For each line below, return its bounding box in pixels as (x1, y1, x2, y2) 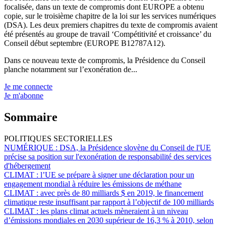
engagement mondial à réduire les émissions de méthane (4, 179, 182, 188)
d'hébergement (4, 161, 50, 170)
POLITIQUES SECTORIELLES (4, 134, 112, 143)
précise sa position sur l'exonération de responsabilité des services (4, 152, 211, 161)
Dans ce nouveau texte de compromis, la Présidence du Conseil (4, 56, 205, 65)
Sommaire (4, 110, 58, 124)
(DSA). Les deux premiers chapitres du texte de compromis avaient (4, 21, 217, 29)
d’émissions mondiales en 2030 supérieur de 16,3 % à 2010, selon (4, 215, 213, 224)
